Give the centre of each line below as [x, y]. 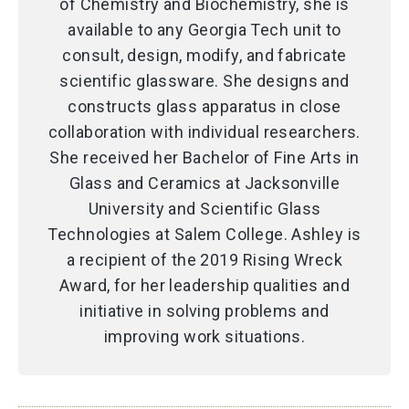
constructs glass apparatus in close [204, 107]
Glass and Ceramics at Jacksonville [204, 184]
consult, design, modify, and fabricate [204, 56]
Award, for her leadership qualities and [204, 286]
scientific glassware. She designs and [204, 81]
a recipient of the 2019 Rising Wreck [204, 260]
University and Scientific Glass [204, 209]
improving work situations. [204, 337]
